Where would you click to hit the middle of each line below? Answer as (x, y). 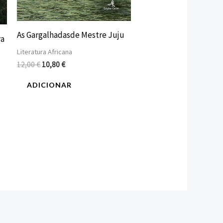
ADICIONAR (50, 85)
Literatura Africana (45, 52)
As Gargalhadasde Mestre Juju (71, 35)
